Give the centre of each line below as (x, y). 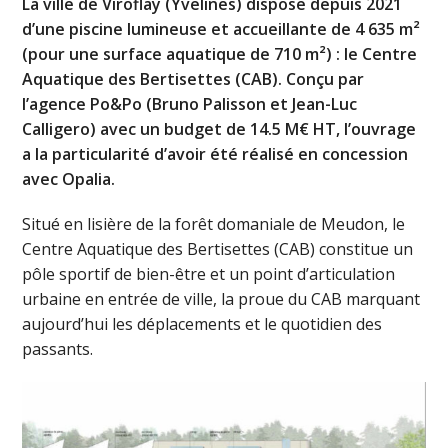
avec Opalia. (69, 178)
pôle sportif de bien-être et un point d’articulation (209, 273)
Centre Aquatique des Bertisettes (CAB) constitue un (218, 248)
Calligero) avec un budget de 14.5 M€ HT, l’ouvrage (219, 128)
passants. (58, 348)
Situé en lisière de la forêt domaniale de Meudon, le (214, 223)
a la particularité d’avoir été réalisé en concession (215, 153)
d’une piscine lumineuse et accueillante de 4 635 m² (221, 28)
